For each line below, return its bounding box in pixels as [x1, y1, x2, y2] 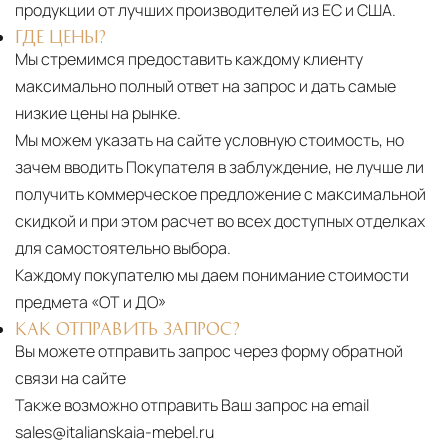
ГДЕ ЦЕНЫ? [15, 28, 106, 45]
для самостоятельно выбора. [15, 237, 231, 260]
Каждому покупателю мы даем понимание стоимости [15, 264, 409, 287]
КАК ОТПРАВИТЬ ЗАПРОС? [15, 320, 240, 337]
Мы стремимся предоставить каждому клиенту [15, 48, 363, 71]
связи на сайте [15, 367, 126, 390]
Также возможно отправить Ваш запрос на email [15, 394, 369, 417]
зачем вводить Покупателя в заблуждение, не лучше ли [15, 156, 424, 179]
